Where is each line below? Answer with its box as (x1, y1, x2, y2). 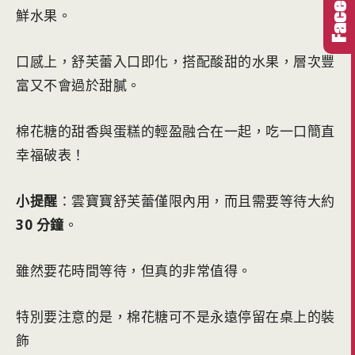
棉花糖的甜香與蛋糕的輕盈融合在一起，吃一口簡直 (16, 122, 335, 141)
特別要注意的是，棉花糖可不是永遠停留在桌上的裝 (16, 307, 335, 326)
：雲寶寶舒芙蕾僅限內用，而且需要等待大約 (57, 192, 335, 211)
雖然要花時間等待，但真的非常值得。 (16, 261, 252, 281)
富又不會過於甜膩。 (16, 76, 141, 95)
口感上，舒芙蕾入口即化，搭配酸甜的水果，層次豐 (16, 52, 335, 71)
